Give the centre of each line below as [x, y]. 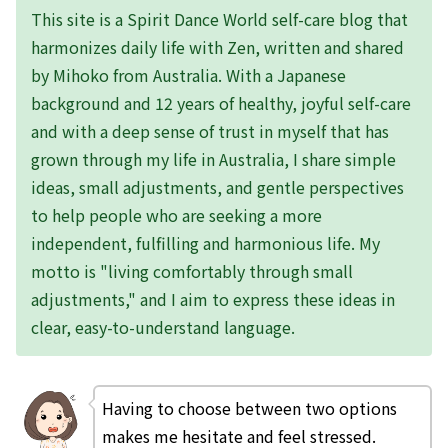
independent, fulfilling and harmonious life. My [205, 242]
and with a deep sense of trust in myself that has [210, 130]
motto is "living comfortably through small [192, 270]
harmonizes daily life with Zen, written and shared [217, 46]
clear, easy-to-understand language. [163, 326]
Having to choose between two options [249, 407]
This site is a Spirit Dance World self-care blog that [219, 18]
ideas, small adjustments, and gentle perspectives [217, 186]
